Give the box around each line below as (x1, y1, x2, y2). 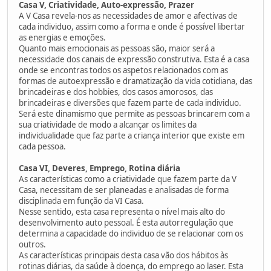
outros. (19, 238, 46, 250)
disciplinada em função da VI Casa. (19, 195, 144, 206)
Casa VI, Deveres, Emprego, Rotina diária (19, 162, 180, 174)
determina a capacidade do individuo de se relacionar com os (19, 227, 243, 239)
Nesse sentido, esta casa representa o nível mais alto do (19, 206, 225, 217)
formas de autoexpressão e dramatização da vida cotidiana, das (19, 75, 252, 87)
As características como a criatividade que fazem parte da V (19, 173, 237, 184)
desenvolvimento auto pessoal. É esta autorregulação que (19, 217, 233, 228)
